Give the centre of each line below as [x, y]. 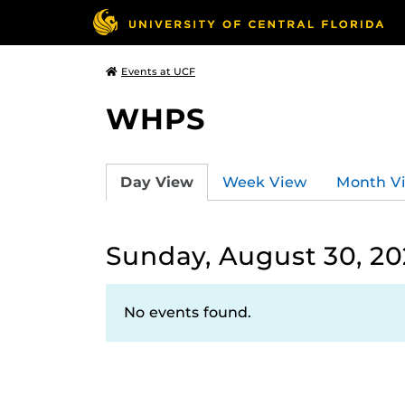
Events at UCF [158, 71]
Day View [157, 182]
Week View [265, 182]
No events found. [188, 312]
